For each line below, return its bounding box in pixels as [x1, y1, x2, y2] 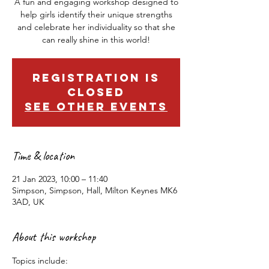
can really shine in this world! [42, 34, 150, 45]
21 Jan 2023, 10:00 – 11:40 [12, 174, 107, 184]
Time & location [12, 148, 74, 163]
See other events [25, 100, 168, 113]
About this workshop [12, 229, 95, 244]
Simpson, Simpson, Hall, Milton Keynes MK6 [12, 185, 177, 196]
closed [67, 85, 125, 99]
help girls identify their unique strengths [20, 9, 172, 20]
